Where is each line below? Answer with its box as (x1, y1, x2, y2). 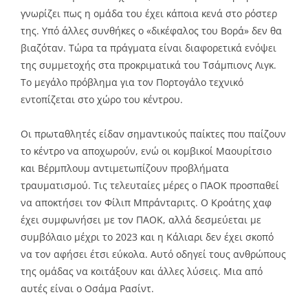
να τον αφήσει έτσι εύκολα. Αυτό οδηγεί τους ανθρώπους (21, 247, 286, 261)
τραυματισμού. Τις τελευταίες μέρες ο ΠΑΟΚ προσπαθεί (21, 179, 279, 192)
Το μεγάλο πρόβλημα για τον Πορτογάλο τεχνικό (21, 76, 243, 89)
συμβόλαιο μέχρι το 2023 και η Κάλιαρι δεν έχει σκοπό (21, 230, 274, 244)
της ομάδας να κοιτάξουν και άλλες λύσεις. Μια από (21, 265, 263, 278)
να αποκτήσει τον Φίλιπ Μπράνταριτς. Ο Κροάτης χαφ (21, 196, 272, 210)
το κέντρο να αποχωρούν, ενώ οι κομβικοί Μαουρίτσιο (21, 144, 272, 158)
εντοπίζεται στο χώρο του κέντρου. (21, 93, 183, 107)
